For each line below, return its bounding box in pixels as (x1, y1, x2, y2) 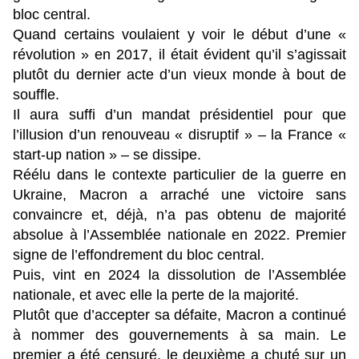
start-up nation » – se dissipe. (13, 147, 205, 163)
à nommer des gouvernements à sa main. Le (13, 327, 346, 344)
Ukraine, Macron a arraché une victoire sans (13, 187, 346, 204)
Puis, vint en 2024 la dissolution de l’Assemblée (13, 267, 346, 284)
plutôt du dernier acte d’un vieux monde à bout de (13, 67, 346, 83)
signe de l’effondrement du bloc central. (13, 247, 264, 264)
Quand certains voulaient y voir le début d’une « (13, 26, 346, 43)
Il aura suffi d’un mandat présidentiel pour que (13, 107, 346, 123)
